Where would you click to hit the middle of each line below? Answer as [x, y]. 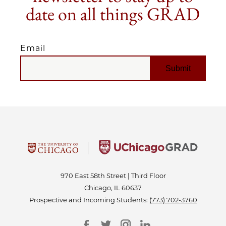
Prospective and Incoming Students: [89, 200]
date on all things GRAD [113, 14]
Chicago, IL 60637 [113, 188]
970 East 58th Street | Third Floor [113, 176]
